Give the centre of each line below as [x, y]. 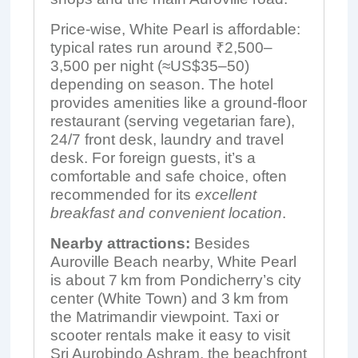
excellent [225, 195]
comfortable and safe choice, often [168, 176]
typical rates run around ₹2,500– [161, 48]
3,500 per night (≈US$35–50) [149, 66]
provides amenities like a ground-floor [178, 103]
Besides [220, 243]
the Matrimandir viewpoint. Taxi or [164, 317]
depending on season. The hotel [161, 84]
